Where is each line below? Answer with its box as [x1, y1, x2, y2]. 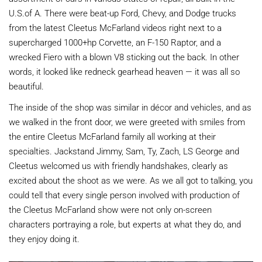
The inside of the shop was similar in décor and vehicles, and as [9, 101, 251, 113]
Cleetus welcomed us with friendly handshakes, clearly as [9, 159, 228, 171]
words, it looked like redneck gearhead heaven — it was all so [9, 65, 240, 77]
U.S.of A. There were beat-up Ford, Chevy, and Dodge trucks [9, 6, 236, 19]
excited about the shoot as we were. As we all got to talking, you [9, 174, 253, 186]
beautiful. [9, 80, 44, 92]
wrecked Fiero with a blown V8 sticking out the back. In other [9, 50, 239, 63]
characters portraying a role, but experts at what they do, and [9, 218, 241, 230]
